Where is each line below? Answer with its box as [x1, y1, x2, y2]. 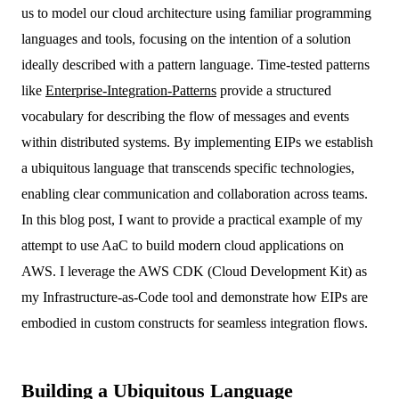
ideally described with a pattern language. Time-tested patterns [21, 57, 370, 72]
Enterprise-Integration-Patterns [45, 83, 216, 98]
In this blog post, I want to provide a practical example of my [21, 212, 362, 227]
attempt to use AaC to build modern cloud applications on [21, 238, 344, 253]
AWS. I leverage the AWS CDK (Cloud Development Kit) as [21, 264, 367, 279]
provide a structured [216, 83, 331, 98]
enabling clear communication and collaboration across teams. [21, 186, 368, 201]
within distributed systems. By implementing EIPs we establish [21, 134, 373, 150]
